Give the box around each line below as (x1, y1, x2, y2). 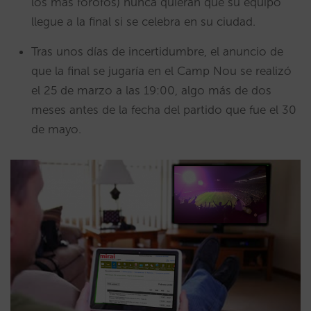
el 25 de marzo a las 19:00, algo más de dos (31, 83, 271, 97)
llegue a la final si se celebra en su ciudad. (31, 15, 255, 28)
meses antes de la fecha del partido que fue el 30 (31, 103, 296, 117)
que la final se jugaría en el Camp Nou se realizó (31, 64, 292, 78)
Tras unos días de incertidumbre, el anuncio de (31, 44, 283, 58)
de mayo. (31, 122, 81, 136)
